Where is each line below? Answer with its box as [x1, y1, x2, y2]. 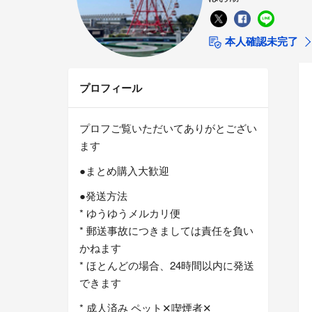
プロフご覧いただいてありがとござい [79, 120, 257, 136]
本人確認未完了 [221, 33, 298, 49]
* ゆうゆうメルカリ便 [79, 205, 180, 221]
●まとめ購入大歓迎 [79, 163, 169, 178]
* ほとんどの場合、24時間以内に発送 [79, 258, 254, 273]
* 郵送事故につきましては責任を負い [79, 223, 253, 238]
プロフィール [79, 80, 142, 96]
